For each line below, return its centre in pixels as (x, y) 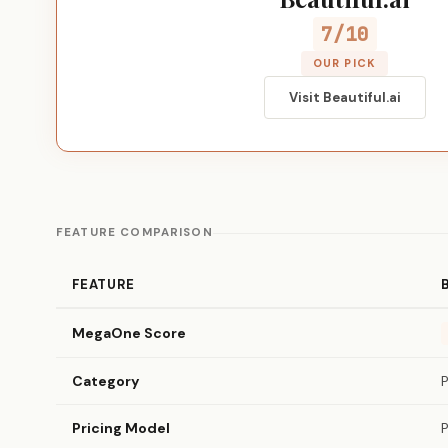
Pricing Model (121, 428)
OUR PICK (344, 63)
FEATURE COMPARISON (134, 232)
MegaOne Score (129, 333)
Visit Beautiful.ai (344, 97)
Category (106, 381)
